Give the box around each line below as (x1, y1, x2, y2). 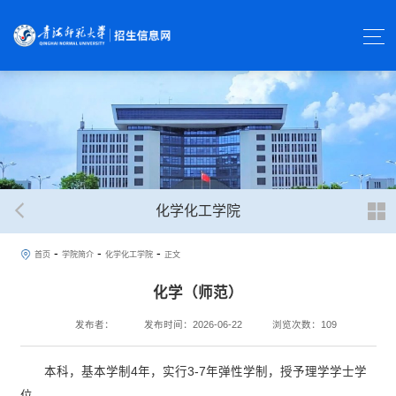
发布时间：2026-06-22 (144, 318, 242, 330)
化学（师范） (153, 284, 243, 301)
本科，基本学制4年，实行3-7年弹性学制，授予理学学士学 (43, 364, 367, 378)
